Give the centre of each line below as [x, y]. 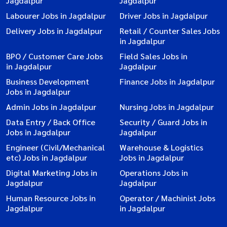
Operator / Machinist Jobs [167, 198]
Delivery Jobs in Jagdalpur [54, 31]
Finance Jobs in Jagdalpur [167, 82]
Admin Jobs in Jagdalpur [51, 107]
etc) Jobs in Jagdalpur [47, 158]
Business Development [48, 82]
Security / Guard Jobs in [163, 122]
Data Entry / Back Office [51, 122]
